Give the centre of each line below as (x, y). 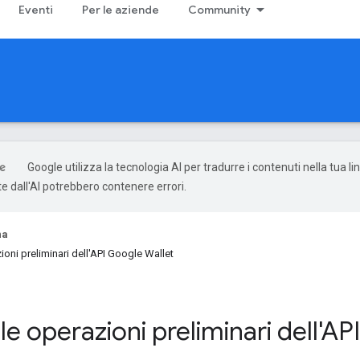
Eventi (36, 10)
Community (219, 10)
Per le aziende (121, 10)
